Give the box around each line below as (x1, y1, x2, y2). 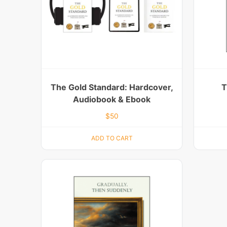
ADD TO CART (91, 134, 133, 142)
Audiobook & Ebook (73, 94, 151, 104)
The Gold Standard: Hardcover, (50, 82, 173, 92)
